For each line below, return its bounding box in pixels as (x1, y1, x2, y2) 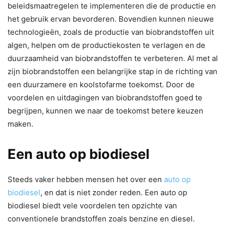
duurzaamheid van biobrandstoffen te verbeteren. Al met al (8, 53, 218, 63)
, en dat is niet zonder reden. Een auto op (40, 187, 187, 197)
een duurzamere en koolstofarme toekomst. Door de (8, 79, 195, 89)
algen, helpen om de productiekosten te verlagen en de (8, 40, 205, 50)
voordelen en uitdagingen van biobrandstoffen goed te (8, 92, 202, 102)
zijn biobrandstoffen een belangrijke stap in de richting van (8, 66, 217, 76)
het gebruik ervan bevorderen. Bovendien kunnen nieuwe (8, 14, 214, 24)
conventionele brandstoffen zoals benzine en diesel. (8, 213, 195, 223)
